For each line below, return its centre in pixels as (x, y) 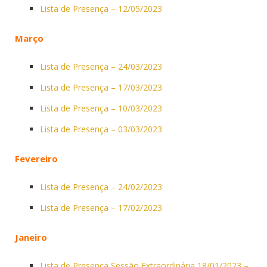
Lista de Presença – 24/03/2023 (101, 66)
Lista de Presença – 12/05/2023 (101, 8)
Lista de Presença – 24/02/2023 (101, 187)
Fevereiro (36, 158)
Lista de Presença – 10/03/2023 (101, 108)
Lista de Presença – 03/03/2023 (101, 129)
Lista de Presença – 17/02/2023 (101, 207)
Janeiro (31, 237)
